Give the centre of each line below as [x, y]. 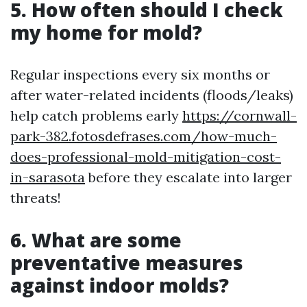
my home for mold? [106, 32]
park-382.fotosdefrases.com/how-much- [144, 136]
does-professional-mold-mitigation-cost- [146, 156]
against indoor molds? [120, 285]
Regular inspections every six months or [140, 74]
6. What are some [96, 240]
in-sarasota [48, 177]
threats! [36, 197]
